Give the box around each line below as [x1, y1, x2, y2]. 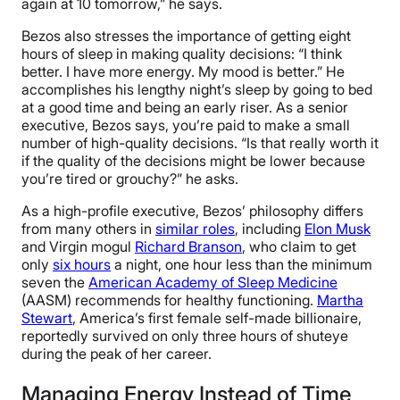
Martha [317, 290, 363, 309]
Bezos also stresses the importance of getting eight [21, 26, 351, 45]
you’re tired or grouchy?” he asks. [21, 169, 242, 187]
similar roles [155, 219, 235, 237]
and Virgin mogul [21, 237, 135, 255]
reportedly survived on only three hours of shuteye [21, 326, 348, 345]
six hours [53, 254, 111, 273]
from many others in [21, 219, 155, 237]
